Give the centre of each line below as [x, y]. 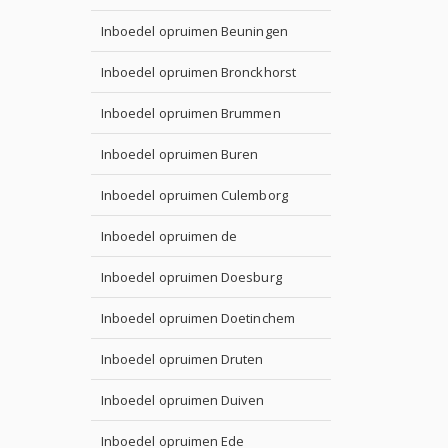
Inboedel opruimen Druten [182, 359]
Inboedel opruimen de [169, 236]
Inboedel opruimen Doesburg [191, 277]
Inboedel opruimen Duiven [183, 400]
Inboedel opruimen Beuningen [194, 31]
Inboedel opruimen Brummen [191, 113]
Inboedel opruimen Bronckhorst [198, 72]
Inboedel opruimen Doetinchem [198, 318]
